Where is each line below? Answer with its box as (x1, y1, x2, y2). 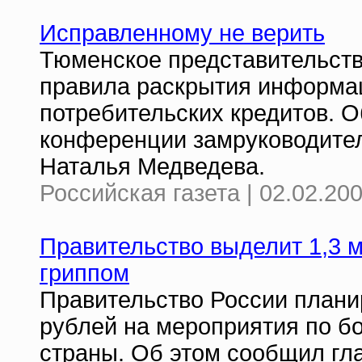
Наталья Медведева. (40, 154, 265, 179)
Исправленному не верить (40, 20, 325, 46)
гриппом (40, 260, 129, 286)
